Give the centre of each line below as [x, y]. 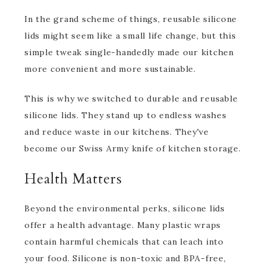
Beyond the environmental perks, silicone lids [125, 208]
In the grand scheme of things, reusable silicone [131, 19]
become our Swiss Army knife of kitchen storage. [133, 148]
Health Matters [73, 179]
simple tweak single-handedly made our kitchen [129, 52]
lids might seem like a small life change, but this [130, 36]
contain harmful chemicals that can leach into [124, 242]
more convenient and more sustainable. [110, 69]
